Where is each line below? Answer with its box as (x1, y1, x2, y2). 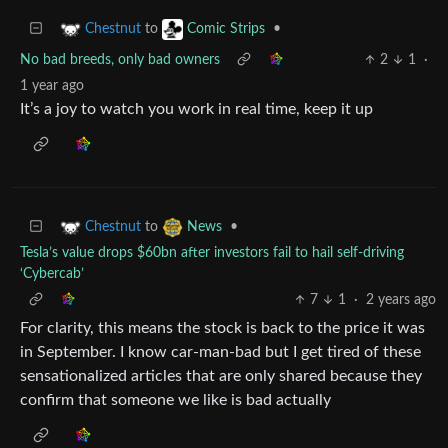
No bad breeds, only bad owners (20, 52, 220, 67)
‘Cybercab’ (20, 266, 84, 281)
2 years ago (366, 292, 436, 307)
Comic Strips (187, 21, 265, 36)
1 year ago (20, 78, 84, 93)
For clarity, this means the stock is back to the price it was (20, 319, 425, 336)
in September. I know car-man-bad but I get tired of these (20, 343, 421, 360)
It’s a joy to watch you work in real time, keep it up (20, 100, 373, 117)
